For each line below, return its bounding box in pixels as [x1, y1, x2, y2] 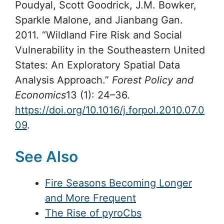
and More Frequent [45, 192, 136, 204]
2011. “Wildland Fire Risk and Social [15, 29, 182, 41]
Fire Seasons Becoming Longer [45, 177, 192, 189]
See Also [15, 147, 78, 166]
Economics [15, 89, 66, 101]
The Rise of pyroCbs [45, 207, 141, 219]
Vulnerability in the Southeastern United [15, 44, 205, 56]
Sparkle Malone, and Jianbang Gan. [15, 14, 183, 26]
